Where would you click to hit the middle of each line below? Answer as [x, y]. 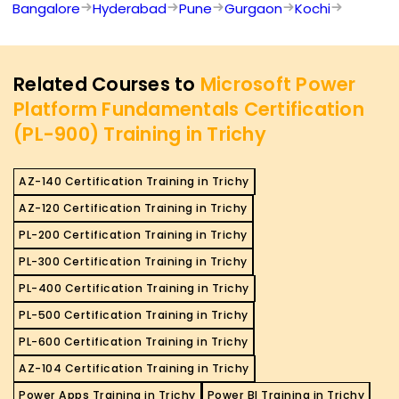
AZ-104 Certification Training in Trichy [134, 369]
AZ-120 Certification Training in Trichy [133, 208]
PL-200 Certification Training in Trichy [133, 235]
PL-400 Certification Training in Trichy [134, 289]
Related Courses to [107, 85]
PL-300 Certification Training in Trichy [133, 262]
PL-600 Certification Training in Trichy [134, 342]
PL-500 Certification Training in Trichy [134, 315]
